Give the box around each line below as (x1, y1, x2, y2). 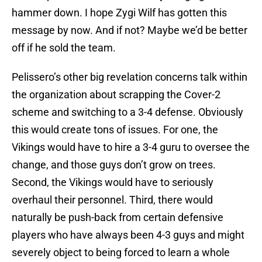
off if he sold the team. (12, 42, 116, 54)
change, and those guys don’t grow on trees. (12, 158, 216, 171)
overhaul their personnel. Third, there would (12, 194, 213, 206)
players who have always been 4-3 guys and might (12, 229, 244, 242)
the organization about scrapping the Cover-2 (12, 88, 220, 101)
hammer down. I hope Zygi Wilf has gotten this (12, 6, 227, 19)
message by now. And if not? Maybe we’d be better (12, 24, 247, 37)
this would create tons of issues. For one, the (12, 123, 218, 136)
